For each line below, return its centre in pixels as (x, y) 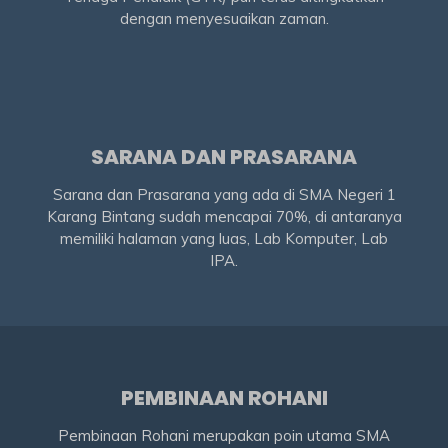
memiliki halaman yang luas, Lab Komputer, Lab (224, 238)
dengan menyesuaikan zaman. (224, 18)
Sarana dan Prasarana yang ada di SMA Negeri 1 (224, 194)
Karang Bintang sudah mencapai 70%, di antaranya (224, 216)
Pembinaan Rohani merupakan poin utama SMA (224, 436)
